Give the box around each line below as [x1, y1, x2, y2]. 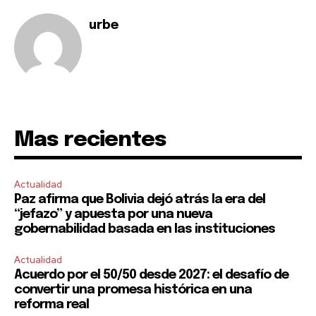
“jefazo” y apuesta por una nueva [14, 207, 212, 221]
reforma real [14, 298, 89, 311]
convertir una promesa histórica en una [14, 283, 252, 296]
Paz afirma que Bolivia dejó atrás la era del [14, 193, 265, 206]
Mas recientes [14, 128, 166, 151]
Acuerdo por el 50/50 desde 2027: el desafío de [14, 268, 288, 281]
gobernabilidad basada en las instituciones [14, 222, 275, 236]
